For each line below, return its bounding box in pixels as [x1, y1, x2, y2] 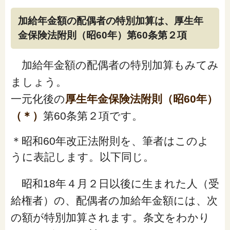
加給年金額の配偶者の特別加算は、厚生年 [17, 15, 203, 27]
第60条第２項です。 [43, 110, 143, 122]
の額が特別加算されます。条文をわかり [10, 211, 210, 223]
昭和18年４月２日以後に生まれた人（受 [10, 177, 219, 189]
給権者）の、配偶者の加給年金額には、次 [10, 194, 218, 206]
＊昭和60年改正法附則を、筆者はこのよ [10, 135, 209, 147]
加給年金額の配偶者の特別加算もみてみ [10, 59, 219, 71]
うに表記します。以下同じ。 [10, 150, 154, 163]
